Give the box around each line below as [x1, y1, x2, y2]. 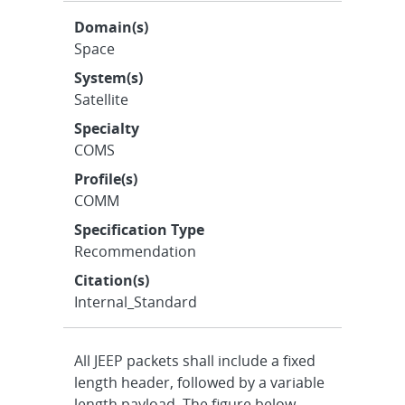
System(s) [74, 68, 144, 88]
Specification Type [74, 220, 205, 240]
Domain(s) [74, 17, 149, 37]
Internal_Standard [74, 292, 198, 312]
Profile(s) [74, 169, 138, 189]
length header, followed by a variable [74, 372, 325, 392]
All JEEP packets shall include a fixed [74, 351, 316, 371]
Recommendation [74, 241, 197, 261]
